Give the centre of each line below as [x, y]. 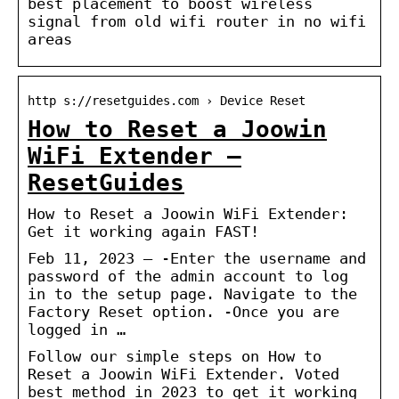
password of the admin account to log [188, 276]
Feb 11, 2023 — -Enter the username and [197, 258]
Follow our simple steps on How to [175, 356]
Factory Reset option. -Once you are [183, 311]
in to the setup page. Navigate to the [192, 293]
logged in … [77, 329]
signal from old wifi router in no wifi [197, 21]
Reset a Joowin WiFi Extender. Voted [183, 374]
